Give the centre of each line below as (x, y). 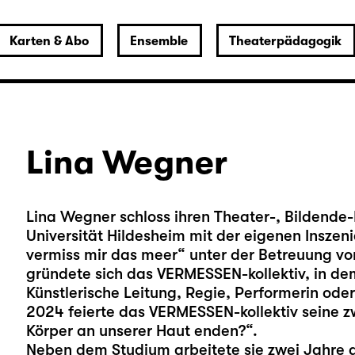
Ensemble (158, 41)
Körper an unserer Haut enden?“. (141, 331)
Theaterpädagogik (285, 41)
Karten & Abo (49, 41)
